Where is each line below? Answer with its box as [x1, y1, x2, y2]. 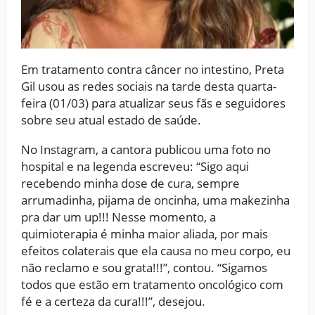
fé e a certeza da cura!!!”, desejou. [21, 292, 205, 309]
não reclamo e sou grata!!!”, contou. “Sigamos [21, 259, 267, 276]
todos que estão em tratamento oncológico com [21, 276, 283, 292]
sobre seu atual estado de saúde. [21, 111, 201, 128]
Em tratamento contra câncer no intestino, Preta [21, 60, 284, 77]
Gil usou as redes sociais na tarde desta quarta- [21, 77, 276, 94]
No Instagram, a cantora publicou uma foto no [21, 141, 271, 157]
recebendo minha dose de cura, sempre [21, 174, 240, 191]
